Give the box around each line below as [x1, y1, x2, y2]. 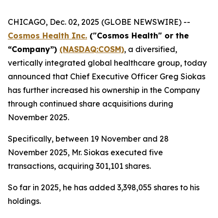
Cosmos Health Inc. [8, 31, 87, 40]
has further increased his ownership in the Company [8, 85, 200, 95]
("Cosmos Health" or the [87, 31, 189, 40]
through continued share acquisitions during [8, 99, 173, 109]
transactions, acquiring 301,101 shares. [8, 161, 151, 171]
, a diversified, [124, 44, 177, 54]
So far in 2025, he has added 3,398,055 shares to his [8, 182, 200, 192]
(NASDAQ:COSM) [59, 44, 124, 54]
